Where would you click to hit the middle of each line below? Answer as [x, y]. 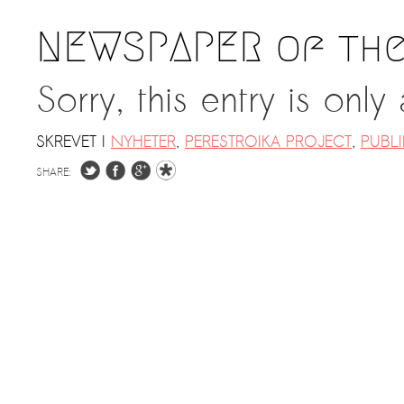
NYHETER [143, 142]
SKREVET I [71, 142]
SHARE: [54, 172]
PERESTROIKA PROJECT [268, 142]
